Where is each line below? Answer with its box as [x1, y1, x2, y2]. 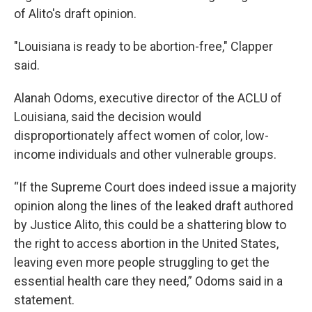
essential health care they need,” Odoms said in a [14, 274, 283, 289]
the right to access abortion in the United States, [14, 236, 279, 251]
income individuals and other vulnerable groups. [14, 147, 276, 162]
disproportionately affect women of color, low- [14, 128, 269, 143]
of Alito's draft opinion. [14, 6, 136, 22]
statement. [14, 292, 75, 308]
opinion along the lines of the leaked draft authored [14, 198, 293, 214]
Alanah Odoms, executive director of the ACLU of [14, 91, 282, 106]
